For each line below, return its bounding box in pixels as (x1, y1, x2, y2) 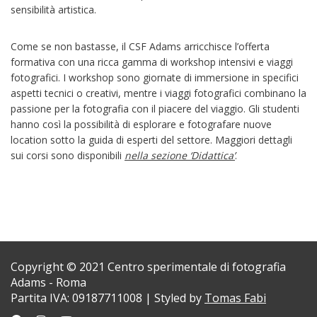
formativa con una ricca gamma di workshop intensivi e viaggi (11, 55, 293, 69)
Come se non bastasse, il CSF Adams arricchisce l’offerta (11, 40, 270, 54)
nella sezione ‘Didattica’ (125, 149, 235, 163)
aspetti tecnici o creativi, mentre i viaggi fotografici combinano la (11, 86, 306, 100)
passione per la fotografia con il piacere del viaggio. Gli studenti (11, 102, 299, 116)
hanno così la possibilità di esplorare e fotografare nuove (11, 117, 272, 132)
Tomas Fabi (204, 290, 266, 306)
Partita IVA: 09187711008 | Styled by (11, 290, 204, 306)
